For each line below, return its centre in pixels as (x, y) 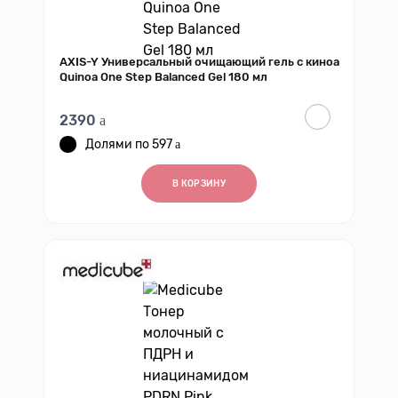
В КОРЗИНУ (199, 184)
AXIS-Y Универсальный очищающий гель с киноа (199, 62)
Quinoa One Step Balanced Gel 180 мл (163, 77)
